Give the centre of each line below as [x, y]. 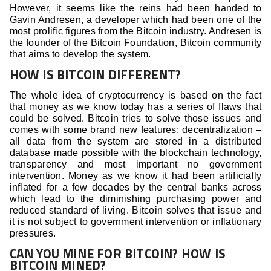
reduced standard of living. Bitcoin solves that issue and [135, 211]
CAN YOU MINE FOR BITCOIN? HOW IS [117, 254]
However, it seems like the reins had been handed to [135, 8]
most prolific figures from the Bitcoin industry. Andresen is [135, 31]
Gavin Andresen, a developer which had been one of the [135, 20]
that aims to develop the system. [80, 54]
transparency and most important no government [135, 165]
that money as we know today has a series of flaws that [135, 107]
